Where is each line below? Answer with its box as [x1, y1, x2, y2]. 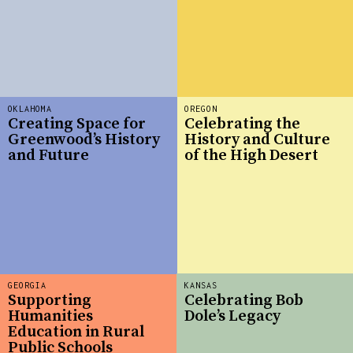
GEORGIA [8, 280, 46, 290]
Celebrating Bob [184, 291, 303, 311]
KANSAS [184, 280, 217, 290]
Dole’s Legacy [184, 307, 281, 327]
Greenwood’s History [8, 130, 160, 150]
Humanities [8, 307, 93, 327]
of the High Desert [184, 146, 318, 166]
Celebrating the [184, 114, 300, 135]
